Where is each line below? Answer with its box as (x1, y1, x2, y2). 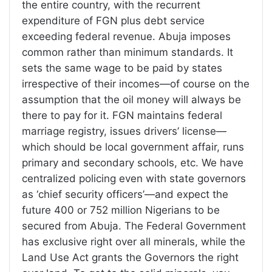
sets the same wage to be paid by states (22, 62, 222, 75)
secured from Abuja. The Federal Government (22, 220, 246, 233)
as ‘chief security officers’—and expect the (22, 188, 228, 201)
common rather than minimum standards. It (22, 46, 233, 59)
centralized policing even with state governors (22, 172, 246, 185)
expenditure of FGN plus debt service (22, 15, 205, 27)
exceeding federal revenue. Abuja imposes (22, 30, 231, 43)
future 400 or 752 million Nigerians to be (22, 204, 220, 217)
